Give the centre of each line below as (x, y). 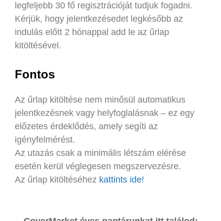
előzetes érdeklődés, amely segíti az (86, 126)
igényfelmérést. (45, 139)
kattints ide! (122, 179)
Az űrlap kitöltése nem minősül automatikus (100, 99)
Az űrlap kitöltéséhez (57, 179)
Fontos (35, 74)
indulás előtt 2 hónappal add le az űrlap (92, 32)
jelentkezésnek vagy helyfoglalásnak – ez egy (105, 113)
